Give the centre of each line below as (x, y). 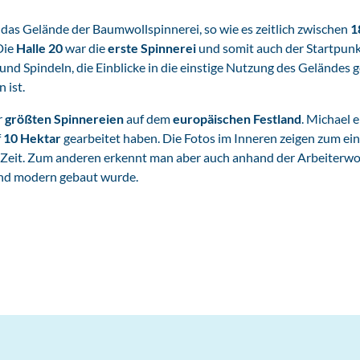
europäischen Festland (237, 118)
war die (86, 47)
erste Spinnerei (152, 47)
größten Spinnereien (64, 118)
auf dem (148, 118)
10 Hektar (32, 137)
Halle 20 (41, 47)
